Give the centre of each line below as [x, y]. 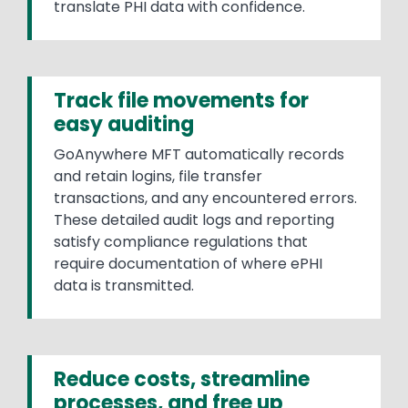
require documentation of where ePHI [188, 263]
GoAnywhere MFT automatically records [199, 154]
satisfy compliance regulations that [181, 241]
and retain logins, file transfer [158, 176]
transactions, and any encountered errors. [205, 198]
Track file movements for [181, 100]
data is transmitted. [124, 285]
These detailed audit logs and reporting [194, 219]
